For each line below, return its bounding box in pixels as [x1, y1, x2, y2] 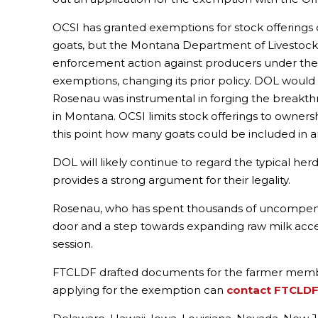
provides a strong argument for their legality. [53, 173, 291, 187]
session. [53, 237, 94, 251]
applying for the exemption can [53, 283, 227, 297]
